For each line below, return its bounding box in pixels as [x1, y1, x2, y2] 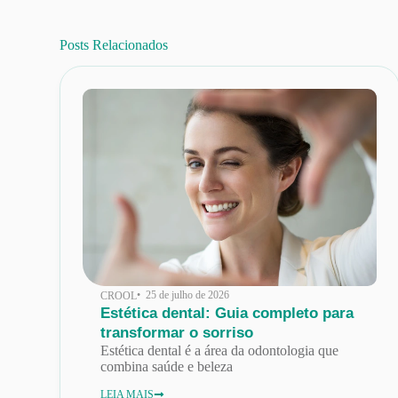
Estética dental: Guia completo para [100, 304, 354, 322]
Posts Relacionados [60, 36, 169, 52]
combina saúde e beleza [100, 358, 234, 374]
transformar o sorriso [100, 323, 254, 341]
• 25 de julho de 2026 [137, 288, 230, 301]
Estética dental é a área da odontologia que [100, 342, 339, 358]
